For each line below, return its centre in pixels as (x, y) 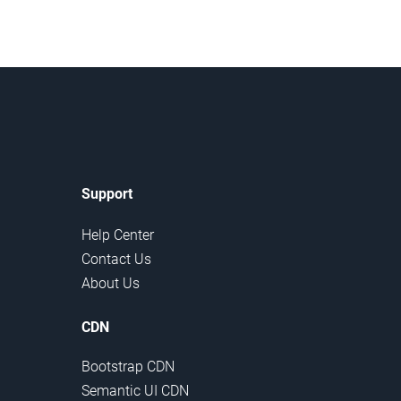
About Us (111, 284)
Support (107, 194)
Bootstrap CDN (128, 367)
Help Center (118, 235)
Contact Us (116, 260)
